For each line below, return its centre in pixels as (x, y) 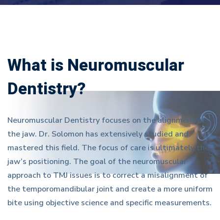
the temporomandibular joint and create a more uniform (110, 189)
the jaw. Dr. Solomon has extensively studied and (98, 134)
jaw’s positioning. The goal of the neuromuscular (97, 162)
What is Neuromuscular (96, 66)
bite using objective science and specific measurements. (110, 203)
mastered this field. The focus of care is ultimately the (108, 148)
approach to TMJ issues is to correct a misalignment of (108, 175)
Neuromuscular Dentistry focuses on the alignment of (106, 120)
